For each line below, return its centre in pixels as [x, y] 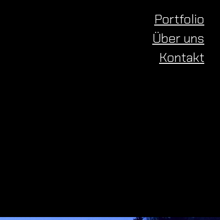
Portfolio [179, 19]
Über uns [178, 38]
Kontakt [181, 57]
